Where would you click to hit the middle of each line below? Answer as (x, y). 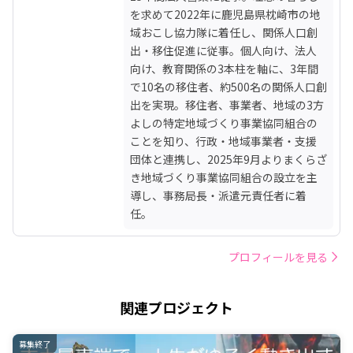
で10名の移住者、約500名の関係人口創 (229, 86)
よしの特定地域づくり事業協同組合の (224, 123)
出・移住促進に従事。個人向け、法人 (223, 50)
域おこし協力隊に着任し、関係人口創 (224, 32)
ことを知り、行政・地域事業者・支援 (223, 141)
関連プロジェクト (176, 307)
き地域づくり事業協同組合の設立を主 (224, 177)
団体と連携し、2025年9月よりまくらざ (229, 159)
